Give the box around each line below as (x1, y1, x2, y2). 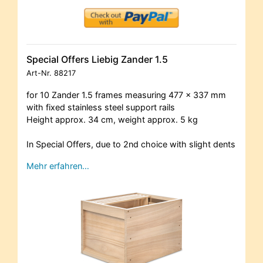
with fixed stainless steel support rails (26, 102, 175, 112)
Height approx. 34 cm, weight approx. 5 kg (26, 114, 198, 124)
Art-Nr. (26, 68, 54, 77)
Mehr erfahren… (26, 160, 89, 171)
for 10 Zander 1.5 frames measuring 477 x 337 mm (26, 89, 226, 100)
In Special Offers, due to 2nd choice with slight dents (26, 139, 235, 149)
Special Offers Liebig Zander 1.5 (26, 53, 168, 65)
